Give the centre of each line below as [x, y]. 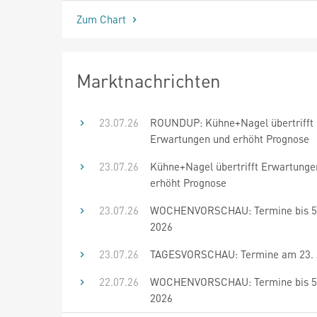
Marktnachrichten [149, 80]
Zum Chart [103, 19]
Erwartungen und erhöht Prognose [230, 138]
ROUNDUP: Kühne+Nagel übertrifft [232, 122]
